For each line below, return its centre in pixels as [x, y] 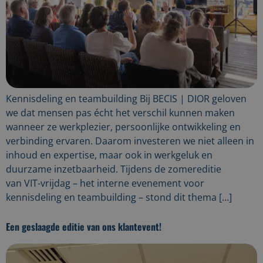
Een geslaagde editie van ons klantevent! [84, 226]
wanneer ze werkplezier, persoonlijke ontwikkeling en [123, 127]
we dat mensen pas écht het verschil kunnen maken [120, 113]
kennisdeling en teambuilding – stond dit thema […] [119, 198]
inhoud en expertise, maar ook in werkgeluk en [109, 155]
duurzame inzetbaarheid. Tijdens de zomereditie [114, 169]
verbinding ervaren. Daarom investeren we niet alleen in [130, 141]
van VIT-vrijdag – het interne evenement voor [105, 183]
